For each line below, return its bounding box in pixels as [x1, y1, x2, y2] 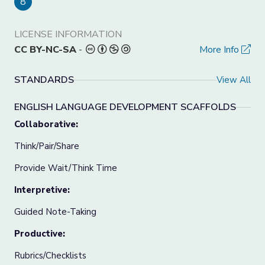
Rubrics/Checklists [14, 250, 86, 261]
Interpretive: [14, 184, 70, 196]
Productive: [14, 228, 65, 240]
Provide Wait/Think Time [14, 162, 117, 174]
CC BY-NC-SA [14, 43, 76, 56]
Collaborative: [14, 118, 78, 130]
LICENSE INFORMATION [14, 28, 122, 41]
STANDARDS [14, 73, 74, 86]
